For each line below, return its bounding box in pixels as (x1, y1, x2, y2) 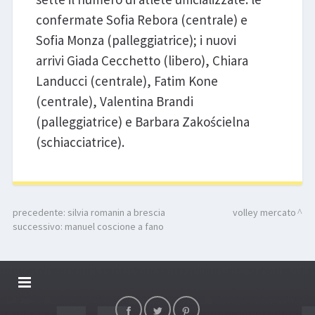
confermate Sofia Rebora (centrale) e (35, 11, 247, 29)
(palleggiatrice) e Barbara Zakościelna (35, 113, 250, 131)
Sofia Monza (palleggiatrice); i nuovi (35, 32, 236, 49)
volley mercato (233, 206, 297, 219)
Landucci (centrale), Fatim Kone (35, 72, 218, 90)
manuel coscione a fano (64, 220, 164, 233)
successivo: (12, 220, 65, 233)
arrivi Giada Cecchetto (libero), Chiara (35, 52, 248, 70)
